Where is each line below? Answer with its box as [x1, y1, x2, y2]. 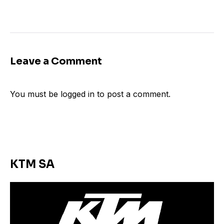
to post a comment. [94, 89, 170, 99]
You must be [10, 89, 60, 99]
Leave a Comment [10, 55, 102, 68]
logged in [60, 89, 94, 99]
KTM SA [10, 157, 54, 171]
